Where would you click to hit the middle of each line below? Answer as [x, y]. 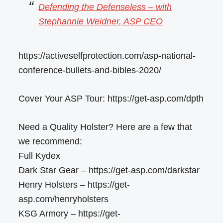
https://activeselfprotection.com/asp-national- [107, 56]
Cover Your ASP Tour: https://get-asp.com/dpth [111, 99]
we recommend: [51, 142]
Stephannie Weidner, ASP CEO [101, 22]
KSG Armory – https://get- [70, 214]
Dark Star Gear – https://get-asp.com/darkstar [109, 170]
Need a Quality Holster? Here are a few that [106, 127]
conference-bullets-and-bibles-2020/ [90, 70]
